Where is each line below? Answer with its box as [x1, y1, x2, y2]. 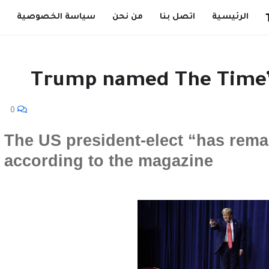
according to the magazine [4, 152, 213, 170]
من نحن [112, 13, 143, 22]
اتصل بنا [160, 13, 195, 22]
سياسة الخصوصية [17, 13, 95, 22]
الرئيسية [212, 13, 249, 22]
